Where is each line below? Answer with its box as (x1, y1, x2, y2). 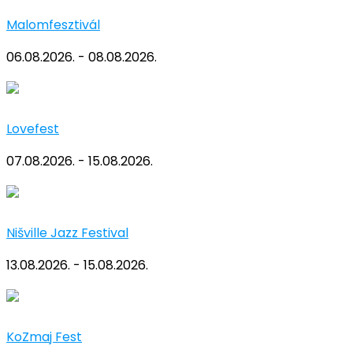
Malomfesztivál (6, 15, 100, 34)
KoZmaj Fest (6, 327, 82, 346)
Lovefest (6, 119, 59, 138)
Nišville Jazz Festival (6, 223, 128, 242)
